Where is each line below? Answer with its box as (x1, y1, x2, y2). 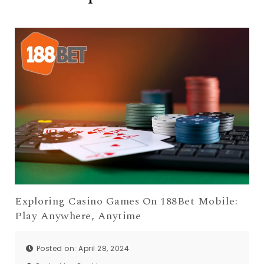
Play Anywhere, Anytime (15, 207, 141, 224)
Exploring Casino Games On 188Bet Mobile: (15, 193, 237, 209)
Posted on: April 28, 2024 (36, 243, 129, 254)
